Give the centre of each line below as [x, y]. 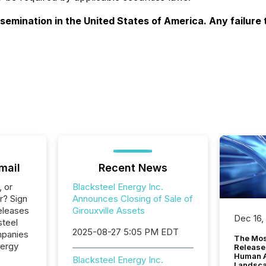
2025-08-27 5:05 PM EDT [125, 232]
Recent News [133, 168]
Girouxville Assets [108, 210]
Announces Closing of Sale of [132, 199]
